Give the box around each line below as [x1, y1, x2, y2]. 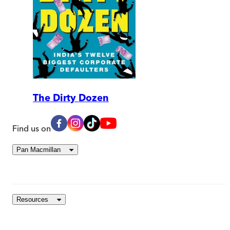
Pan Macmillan [16, 146, 61, 154]
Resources [16, 196, 48, 204]
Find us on [12, 123, 51, 134]
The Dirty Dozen [33, 92, 109, 104]
